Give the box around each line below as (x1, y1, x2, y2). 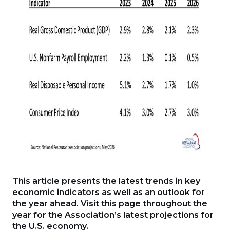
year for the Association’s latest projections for (12, 210, 214, 220)
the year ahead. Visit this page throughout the (12, 199, 207, 208)
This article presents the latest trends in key (12, 176, 200, 186)
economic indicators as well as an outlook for (12, 187, 205, 197)
